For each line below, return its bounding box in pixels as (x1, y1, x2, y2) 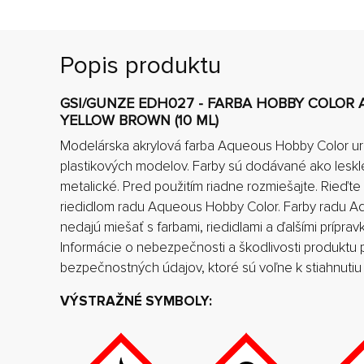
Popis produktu (60, 50, 221, 80)
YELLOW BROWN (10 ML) (60, 110, 219, 129)
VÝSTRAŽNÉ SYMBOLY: (60, 292, 212, 310)
